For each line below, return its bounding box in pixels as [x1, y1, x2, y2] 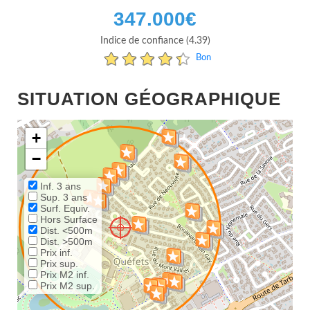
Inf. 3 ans [37, 181, 81, 192]
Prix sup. [37, 258, 78, 269]
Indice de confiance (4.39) [100, 36, 210, 46]
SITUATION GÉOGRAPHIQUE [17, 89, 281, 109]
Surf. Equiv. [37, 203, 90, 214]
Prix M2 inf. [37, 269, 89, 280]
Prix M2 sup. [37, 280, 95, 291]
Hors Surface [37, 214, 98, 225]
